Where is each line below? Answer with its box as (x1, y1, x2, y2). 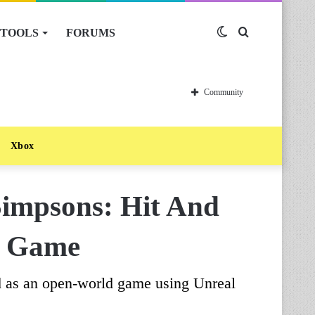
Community (204, 87, 243, 97)
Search (248, 27, 279, 39)
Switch (228, 27, 259, 39)
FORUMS (66, 27, 115, 39)
